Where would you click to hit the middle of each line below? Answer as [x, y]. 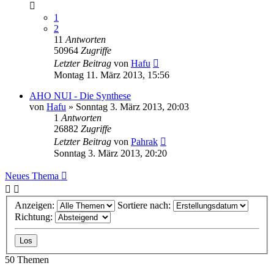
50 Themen [27, 260]
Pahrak [144, 141]
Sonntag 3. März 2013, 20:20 [110, 153]
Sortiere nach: [145, 206]
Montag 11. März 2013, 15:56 [112, 75]
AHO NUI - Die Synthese [80, 95]
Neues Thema [32, 176]
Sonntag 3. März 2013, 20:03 [132, 106]
